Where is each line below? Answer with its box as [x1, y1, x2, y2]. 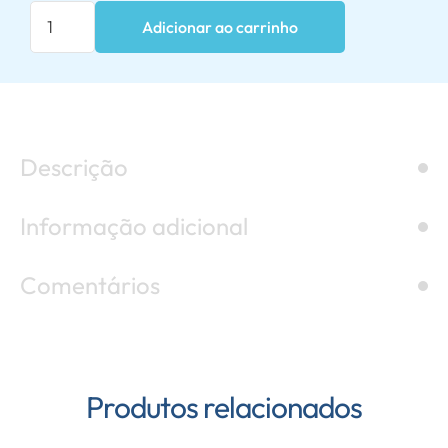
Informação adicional [20, 211, 248, 241]
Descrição [20, 152, 128, 182]
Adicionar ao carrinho [142, 16, 298, 37]
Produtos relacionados [86, 388, 362, 426]
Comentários [20, 270, 160, 300]
